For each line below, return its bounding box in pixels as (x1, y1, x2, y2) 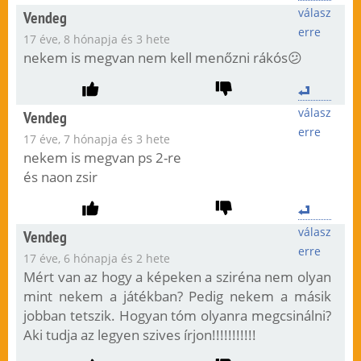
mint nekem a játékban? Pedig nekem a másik (23, 287, 332, 306)
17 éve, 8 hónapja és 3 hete (23, 31, 170, 48)
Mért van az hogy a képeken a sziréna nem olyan (23, 268, 332, 287)
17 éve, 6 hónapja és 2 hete (23, 251, 170, 267)
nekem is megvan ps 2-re (23, 148, 181, 168)
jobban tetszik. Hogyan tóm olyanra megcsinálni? (23, 306, 332, 326)
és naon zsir (23, 168, 98, 187)
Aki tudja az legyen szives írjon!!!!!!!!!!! (23, 326, 256, 345)
